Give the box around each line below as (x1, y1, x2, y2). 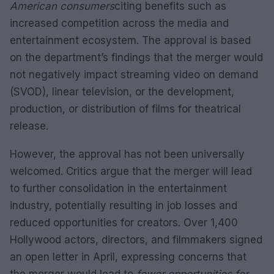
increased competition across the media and (10, 17, 229, 29)
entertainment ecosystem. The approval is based (10, 34, 251, 46)
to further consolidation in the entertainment (10, 182, 227, 194)
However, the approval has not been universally (10, 148, 245, 160)
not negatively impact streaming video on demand (10, 68, 258, 81)
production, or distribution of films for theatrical (10, 103, 241, 115)
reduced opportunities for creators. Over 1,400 (10, 217, 238, 229)
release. (10, 120, 48, 132)
